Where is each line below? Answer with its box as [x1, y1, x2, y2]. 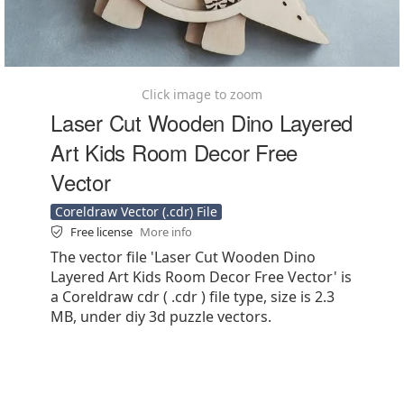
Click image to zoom [142, 86, 262, 103]
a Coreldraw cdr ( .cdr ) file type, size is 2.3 [50, 287, 335, 307]
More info [140, 224, 192, 240]
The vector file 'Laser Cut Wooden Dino [50, 247, 316, 267]
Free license [70, 224, 135, 240]
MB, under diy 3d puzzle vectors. [50, 307, 271, 326]
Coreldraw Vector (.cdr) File [55, 203, 217, 220]
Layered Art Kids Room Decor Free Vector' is [50, 267, 352, 287]
